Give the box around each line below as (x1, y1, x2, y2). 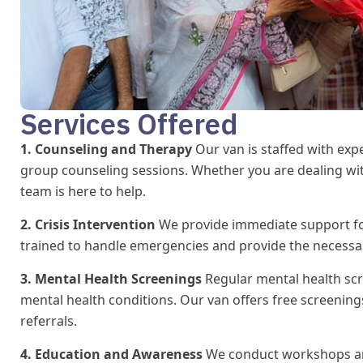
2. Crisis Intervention (20, 215, 156, 233)
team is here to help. (20, 181, 146, 200)
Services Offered (20, 105, 238, 143)
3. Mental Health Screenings (20, 269, 202, 288)
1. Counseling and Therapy (20, 139, 192, 158)
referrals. (20, 311, 77, 330)
